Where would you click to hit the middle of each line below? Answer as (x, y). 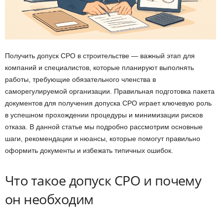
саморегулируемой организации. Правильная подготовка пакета (110, 92)
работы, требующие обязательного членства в (80, 80)
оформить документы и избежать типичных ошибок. (89, 151)
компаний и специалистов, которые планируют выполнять (99, 68)
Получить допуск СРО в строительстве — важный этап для (100, 56)
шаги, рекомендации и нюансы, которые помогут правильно (103, 139)
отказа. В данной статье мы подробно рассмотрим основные (104, 127)
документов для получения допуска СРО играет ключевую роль (108, 103)
